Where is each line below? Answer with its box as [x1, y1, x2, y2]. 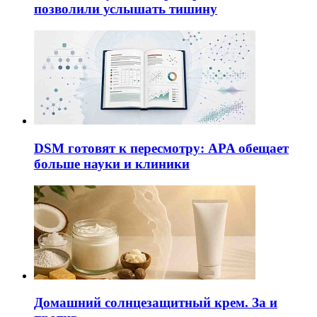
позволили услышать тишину [34, 1, 217, 17]
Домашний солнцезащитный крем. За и [34, 295, 277, 311]
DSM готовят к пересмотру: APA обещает [34, 140, 289, 156]
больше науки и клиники [34, 156, 190, 171]
